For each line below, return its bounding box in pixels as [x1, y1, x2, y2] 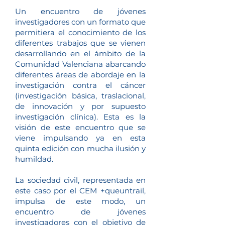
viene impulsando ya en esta [15, 133, 146, 143]
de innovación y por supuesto [15, 101, 146, 111]
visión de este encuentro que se [15, 123, 146, 132]
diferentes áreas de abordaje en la [15, 70, 146, 79]
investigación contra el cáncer [15, 80, 146, 90]
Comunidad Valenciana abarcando [15, 59, 146, 69]
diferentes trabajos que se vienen [15, 38, 146, 48]
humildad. [15, 154, 53, 164]
